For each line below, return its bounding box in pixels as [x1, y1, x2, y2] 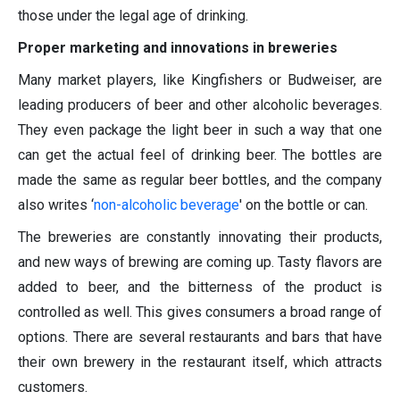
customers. [18, 379, 87, 396]
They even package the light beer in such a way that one [18, 121, 382, 139]
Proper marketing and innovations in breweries [18, 39, 337, 57]
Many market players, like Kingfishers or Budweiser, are [18, 71, 382, 89]
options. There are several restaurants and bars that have [18, 329, 382, 346]
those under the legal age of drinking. [18, 7, 248, 25]
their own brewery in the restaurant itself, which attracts [18, 354, 382, 371]
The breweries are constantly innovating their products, [18, 229, 382, 246]
